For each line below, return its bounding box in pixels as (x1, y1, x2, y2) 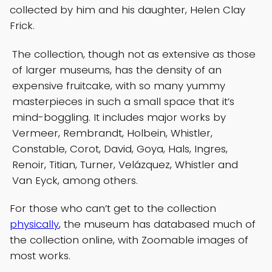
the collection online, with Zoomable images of (10, 233, 248, 248)
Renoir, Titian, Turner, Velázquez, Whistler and (12, 157, 238, 172)
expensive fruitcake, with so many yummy (12, 78, 225, 93)
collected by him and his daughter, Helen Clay (10, 2, 245, 17)
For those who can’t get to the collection (10, 201, 216, 216)
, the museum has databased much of (59, 217, 256, 232)
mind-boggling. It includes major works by (12, 109, 226, 124)
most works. (10, 248, 70, 263)
